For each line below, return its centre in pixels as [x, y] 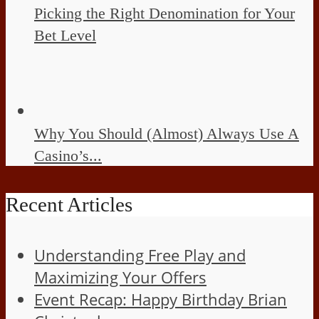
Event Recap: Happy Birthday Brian [161, 299]
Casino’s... [68, 156]
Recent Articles [69, 205]
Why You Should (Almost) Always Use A [167, 134]
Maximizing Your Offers [120, 277]
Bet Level [65, 36]
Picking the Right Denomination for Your [164, 14]
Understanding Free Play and [140, 255]
